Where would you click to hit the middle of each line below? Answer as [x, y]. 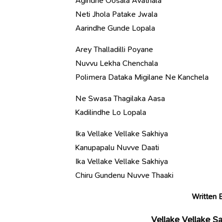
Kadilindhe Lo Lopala [111, 112]
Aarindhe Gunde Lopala [115, 28]
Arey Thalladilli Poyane [114, 49]
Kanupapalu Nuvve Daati [117, 147]
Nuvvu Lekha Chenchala [117, 63]
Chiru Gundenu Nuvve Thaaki [124, 175]
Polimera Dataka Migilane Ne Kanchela [142, 77]
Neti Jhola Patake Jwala [116, 14]
